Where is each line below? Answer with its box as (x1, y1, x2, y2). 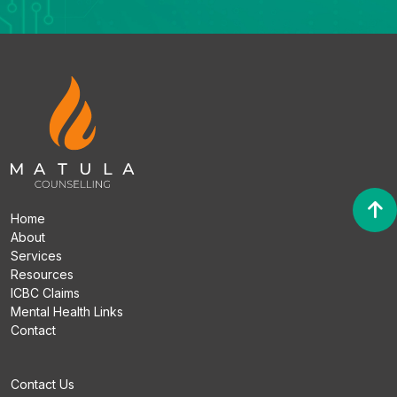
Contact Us (11, 377, 74, 392)
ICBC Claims (11, 285, 80, 300)
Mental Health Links (11, 304, 123, 319)
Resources (11, 267, 74, 282)
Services (11, 248, 62, 263)
